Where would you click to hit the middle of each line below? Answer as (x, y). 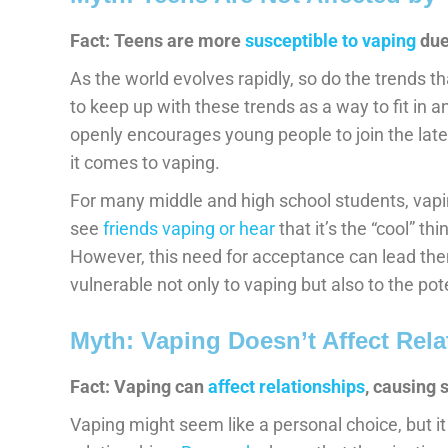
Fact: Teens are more (157, 40)
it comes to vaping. (145, 162)
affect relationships (284, 386)
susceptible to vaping (330, 40)
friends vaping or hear (189, 228)
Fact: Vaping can (137, 386)
